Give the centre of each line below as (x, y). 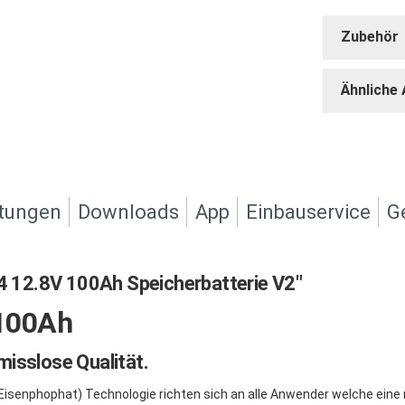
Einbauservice (308, 212)
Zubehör (370, 36)
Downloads (128, 212)
